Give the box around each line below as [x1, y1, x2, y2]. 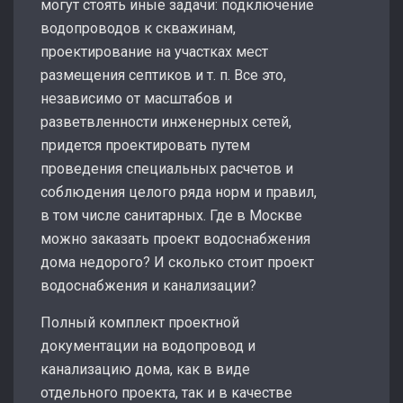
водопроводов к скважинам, [40, 19, 236, 37]
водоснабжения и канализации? [40, 276, 256, 294]
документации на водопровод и [40, 336, 255, 354]
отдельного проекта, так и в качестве [40, 383, 292, 401]
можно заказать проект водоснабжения [40, 229, 310, 247]
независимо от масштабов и [40, 89, 232, 107]
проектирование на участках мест [40, 42, 268, 60]
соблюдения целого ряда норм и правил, [40, 183, 317, 201]
